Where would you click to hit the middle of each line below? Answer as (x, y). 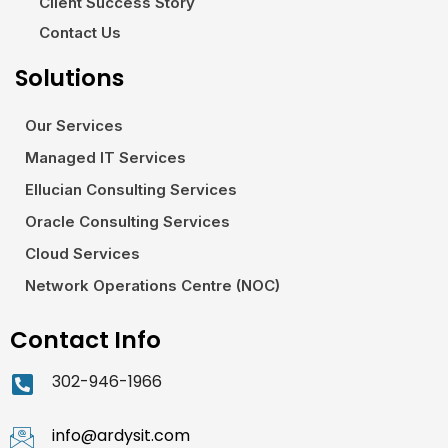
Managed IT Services (105, 157)
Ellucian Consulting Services (131, 189)
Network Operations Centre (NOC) (152, 285)
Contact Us (80, 32)
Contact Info (85, 340)
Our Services (74, 125)
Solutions (69, 78)
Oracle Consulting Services (127, 221)
